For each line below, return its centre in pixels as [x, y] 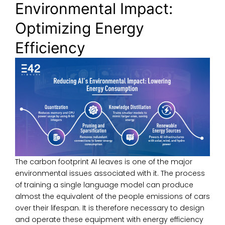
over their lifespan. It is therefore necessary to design [110, 208]
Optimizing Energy [80, 28]
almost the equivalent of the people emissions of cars [113, 197]
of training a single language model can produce [104, 185]
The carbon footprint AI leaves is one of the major [104, 162]
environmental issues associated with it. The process [110, 174]
